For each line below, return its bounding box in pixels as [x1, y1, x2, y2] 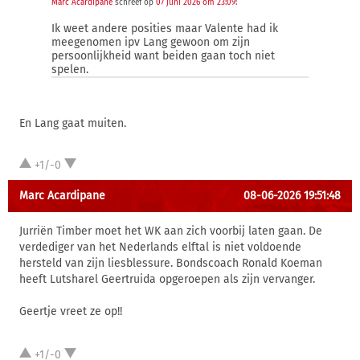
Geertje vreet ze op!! [19, 305, 122, 318]
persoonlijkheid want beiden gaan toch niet [51, 49, 275, 63]
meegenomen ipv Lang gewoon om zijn [51, 35, 250, 49]
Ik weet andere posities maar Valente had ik [51, 22, 278, 35]
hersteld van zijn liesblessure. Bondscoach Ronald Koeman [19, 256, 322, 270]
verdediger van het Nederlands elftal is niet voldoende [19, 240, 301, 254]
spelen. [51, 63, 88, 76]
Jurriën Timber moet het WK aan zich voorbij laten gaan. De [19, 224, 322, 238]
